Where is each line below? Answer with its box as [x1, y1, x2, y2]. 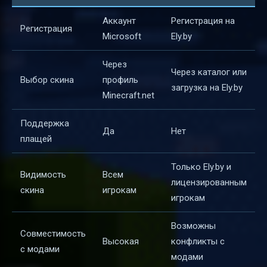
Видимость [20, 169, 66, 180]
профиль [103, 74, 138, 85]
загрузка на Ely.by [171, 82, 243, 93]
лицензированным [171, 176, 247, 188]
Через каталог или [171, 66, 247, 77]
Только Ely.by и [171, 161, 231, 172]
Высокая [103, 235, 139, 247]
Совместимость [20, 228, 86, 239]
